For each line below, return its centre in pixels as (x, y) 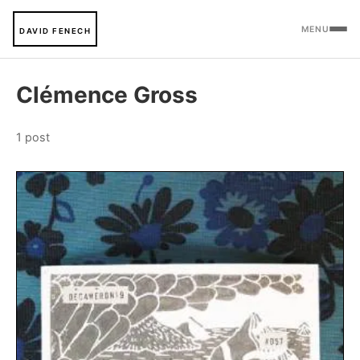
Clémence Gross (107, 95)
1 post (33, 137)
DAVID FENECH (55, 31)
